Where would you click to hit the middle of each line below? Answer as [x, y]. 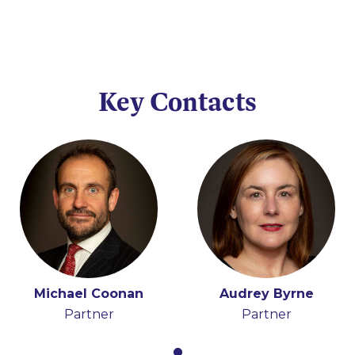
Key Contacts [177, 101]
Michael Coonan [89, 293]
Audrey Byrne [266, 293]
